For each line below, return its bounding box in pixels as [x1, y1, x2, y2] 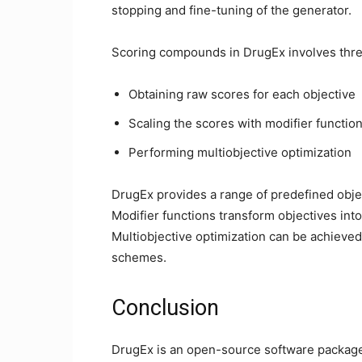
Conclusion [112, 295, 219, 321]
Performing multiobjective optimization [128, 145, 351, 160]
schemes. [112, 250, 166, 265]
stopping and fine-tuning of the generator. [112, 2, 351, 18]
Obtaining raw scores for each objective [128, 86, 356, 102]
